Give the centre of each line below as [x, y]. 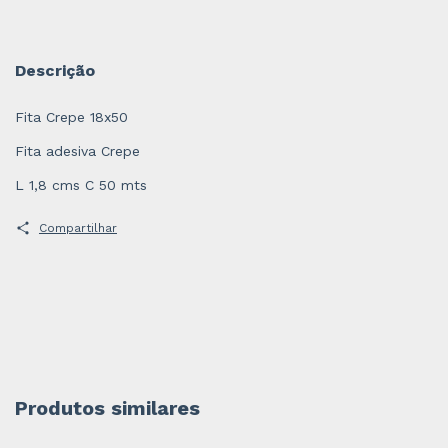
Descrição [55, 71]
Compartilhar [77, 228]
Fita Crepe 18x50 [71, 117]
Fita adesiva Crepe [77, 151]
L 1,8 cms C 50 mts [81, 185]
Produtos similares [107, 407]
